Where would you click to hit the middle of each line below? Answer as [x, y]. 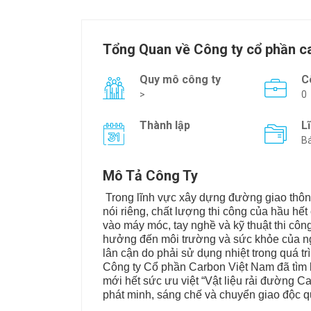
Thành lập [165, 126]
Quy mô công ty [180, 80]
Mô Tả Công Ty [150, 176]
